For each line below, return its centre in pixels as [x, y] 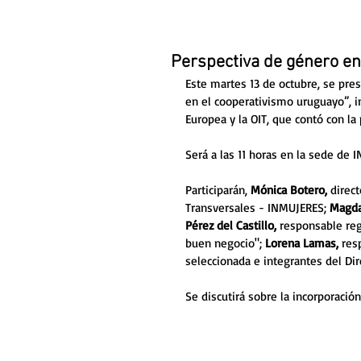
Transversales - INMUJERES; [257, 207]
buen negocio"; [225, 243]
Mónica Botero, [290, 190]
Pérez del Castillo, [232, 225]
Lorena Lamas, [302, 243]
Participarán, [218, 190]
